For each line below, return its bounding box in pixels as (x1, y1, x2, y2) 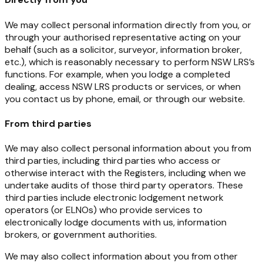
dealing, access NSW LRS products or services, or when (5, 80, 241, 93)
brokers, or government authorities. (5, 228, 157, 241)
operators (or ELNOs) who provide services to (5, 204, 203, 217)
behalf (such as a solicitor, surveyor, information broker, (5, 43, 242, 56)
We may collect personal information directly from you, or (5, 18, 251, 31)
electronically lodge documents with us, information (5, 216, 227, 229)
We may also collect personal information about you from (5, 142, 251, 155)
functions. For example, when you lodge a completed (5, 68, 230, 80)
